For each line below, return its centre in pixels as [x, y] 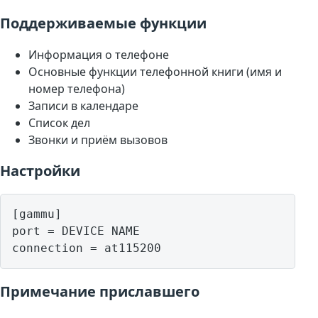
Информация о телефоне [99, 55]
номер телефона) [77, 89]
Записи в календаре [83, 106]
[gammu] [37, 214]
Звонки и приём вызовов [98, 140]
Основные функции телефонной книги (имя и [155, 72]
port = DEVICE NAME [76, 231]
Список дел [59, 123]
